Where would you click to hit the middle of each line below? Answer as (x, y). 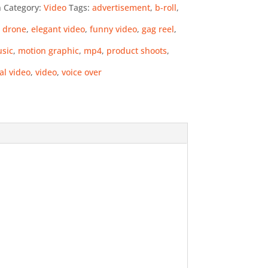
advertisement (121, 7)
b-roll (165, 7)
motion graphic (48, 51)
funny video (113, 29)
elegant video (58, 29)
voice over (81, 72)
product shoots (136, 51)
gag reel (158, 29)
